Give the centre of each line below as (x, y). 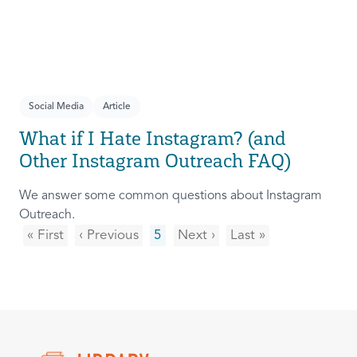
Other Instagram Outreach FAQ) (155, 161)
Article (117, 107)
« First (45, 236)
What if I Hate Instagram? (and (153, 139)
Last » (248, 236)
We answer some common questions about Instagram (171, 196)
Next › (196, 236)
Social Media (56, 107)
